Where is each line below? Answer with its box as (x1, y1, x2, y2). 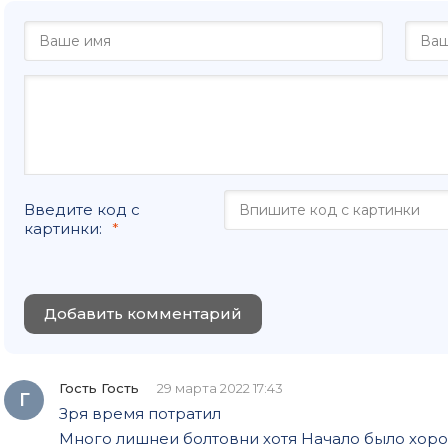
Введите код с (24, 199, 140, 219)
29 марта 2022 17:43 (157, 379, 283, 396)
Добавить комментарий (44, 303, 242, 323)
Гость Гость (59, 379, 139, 396)
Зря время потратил (59, 403, 221, 423)
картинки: (24, 218, 102, 238)
